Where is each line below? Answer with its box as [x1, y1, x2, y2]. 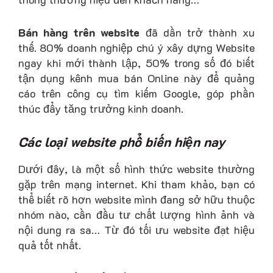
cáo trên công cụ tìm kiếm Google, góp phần [18, 86, 255, 101]
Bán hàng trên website [18, 25, 140, 40]
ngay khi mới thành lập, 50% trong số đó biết [18, 55, 255, 71]
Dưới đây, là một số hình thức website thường [18, 161, 255, 176]
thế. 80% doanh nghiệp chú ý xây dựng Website [18, 40, 255, 55]
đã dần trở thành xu [140, 25, 255, 40]
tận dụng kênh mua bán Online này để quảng [18, 71, 255, 86]
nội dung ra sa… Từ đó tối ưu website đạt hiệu [18, 222, 255, 237]
